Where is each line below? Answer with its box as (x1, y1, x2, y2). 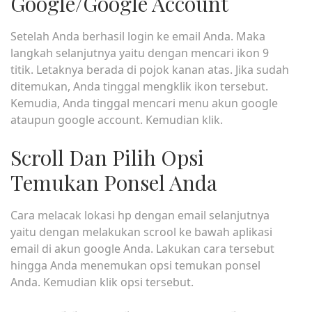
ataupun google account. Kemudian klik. (10, 112, 223, 127)
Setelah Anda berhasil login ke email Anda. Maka (10, 29, 265, 44)
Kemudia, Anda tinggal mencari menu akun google (10, 95, 278, 111)
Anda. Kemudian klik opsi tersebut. (10, 274, 194, 290)
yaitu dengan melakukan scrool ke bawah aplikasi (10, 224, 272, 240)
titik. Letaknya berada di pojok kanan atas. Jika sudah (10, 62, 289, 77)
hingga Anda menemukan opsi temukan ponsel (10, 258, 260, 273)
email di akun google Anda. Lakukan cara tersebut (10, 241, 274, 256)
